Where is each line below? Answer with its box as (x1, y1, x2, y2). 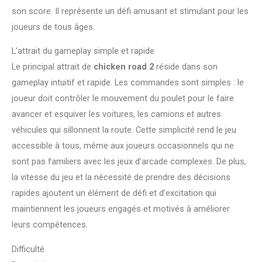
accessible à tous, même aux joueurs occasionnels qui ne (12, 140, 234, 151)
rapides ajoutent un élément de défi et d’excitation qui (12, 188, 216, 199)
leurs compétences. (12, 219, 88, 230)
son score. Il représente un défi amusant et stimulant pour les (12, 5, 249, 16)
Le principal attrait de (12, 61, 94, 73)
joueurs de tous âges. (12, 21, 95, 32)
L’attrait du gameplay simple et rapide (12, 46, 154, 57)
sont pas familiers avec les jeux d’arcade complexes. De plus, (12, 156, 246, 167)
